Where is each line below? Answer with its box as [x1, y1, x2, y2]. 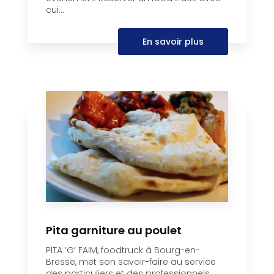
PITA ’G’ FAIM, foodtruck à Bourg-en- [46, 243, 200, 256]
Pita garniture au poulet [46, 222, 182, 238]
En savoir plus [143, 35, 204, 48]
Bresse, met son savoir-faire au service [46, 255, 216, 268]
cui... [46, 3, 64, 16]
